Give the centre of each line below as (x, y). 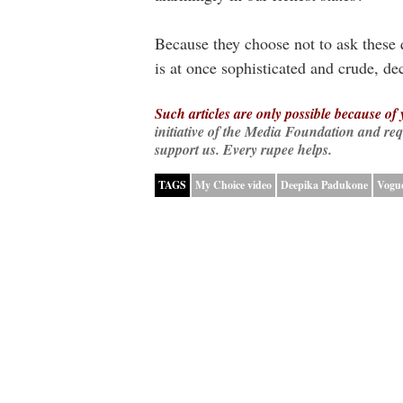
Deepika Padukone (324, 185)
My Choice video (233, 185)
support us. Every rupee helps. (243, 149)
